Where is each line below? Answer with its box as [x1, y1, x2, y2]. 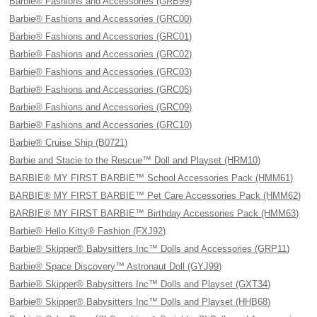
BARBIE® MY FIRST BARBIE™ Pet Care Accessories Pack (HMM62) [9, 190, 301, 201]
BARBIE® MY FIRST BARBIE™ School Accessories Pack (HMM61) [9, 173, 294, 183]
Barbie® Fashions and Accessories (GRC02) [9, 49, 192, 59]
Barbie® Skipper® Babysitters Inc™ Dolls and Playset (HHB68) [9, 296, 271, 307]
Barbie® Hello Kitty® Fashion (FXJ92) [9, 226, 166, 236]
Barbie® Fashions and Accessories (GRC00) [9, 13, 192, 24]
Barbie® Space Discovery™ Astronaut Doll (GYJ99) [9, 261, 222, 272]
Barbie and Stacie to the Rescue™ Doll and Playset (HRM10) [9, 155, 261, 166]
